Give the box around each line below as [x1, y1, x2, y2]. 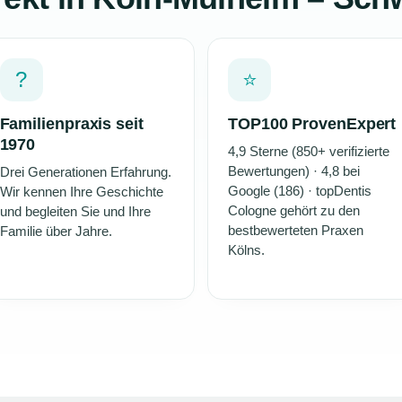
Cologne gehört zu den [228, 203, 360, 218]
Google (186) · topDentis [228, 183, 371, 198]
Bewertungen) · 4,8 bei [228, 163, 360, 179]
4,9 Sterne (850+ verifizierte [228, 144, 389, 159]
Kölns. [228, 242, 265, 258]
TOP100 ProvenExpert [228, 114, 397, 133]
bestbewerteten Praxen [228, 223, 363, 238]
